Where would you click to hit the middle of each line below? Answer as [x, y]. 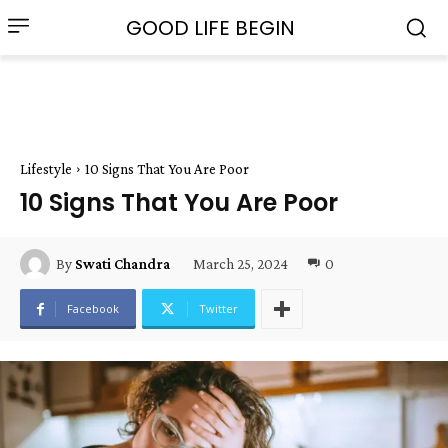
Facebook [93, 308]
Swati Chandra [122, 264]
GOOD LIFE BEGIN [210, 27]
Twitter [218, 308]
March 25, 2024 [240, 263]
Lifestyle [46, 169]
